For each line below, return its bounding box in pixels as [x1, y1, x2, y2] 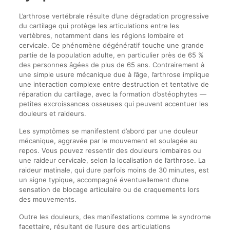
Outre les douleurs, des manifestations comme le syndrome [18, 213, 211, 221]
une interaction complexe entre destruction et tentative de [18, 80, 209, 88]
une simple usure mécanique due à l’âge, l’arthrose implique [18, 70, 209, 79]
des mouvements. [18, 195, 76, 203]
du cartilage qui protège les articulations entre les [18, 22, 179, 30]
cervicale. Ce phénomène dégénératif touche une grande [18, 41, 204, 49]
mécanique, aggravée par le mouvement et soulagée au [18, 137, 198, 145]
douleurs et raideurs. [18, 109, 86, 118]
